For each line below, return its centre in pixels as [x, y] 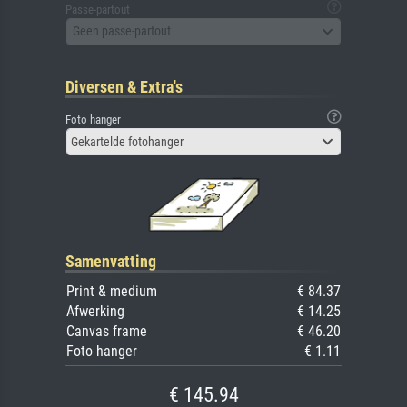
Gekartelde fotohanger [127, 141]
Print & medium [112, 291]
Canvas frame [107, 331]
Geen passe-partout [122, 31]
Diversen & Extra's [124, 86]
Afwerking [95, 311]
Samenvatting [111, 261]
